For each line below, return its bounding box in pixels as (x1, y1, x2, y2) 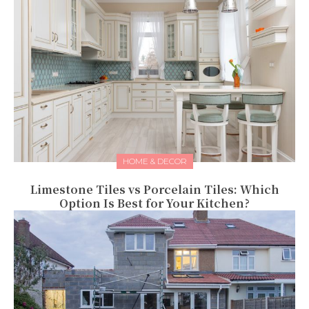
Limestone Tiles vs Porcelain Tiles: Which (30, 181, 279, 198)
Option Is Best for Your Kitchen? (59, 195, 250, 212)
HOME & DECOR (122, 156, 187, 167)
